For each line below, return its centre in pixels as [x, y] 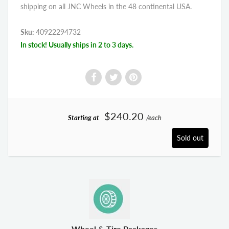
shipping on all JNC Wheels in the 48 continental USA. [106, 6]
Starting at [83, 118]
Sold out [190, 138]
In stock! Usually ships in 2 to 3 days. [77, 45]
